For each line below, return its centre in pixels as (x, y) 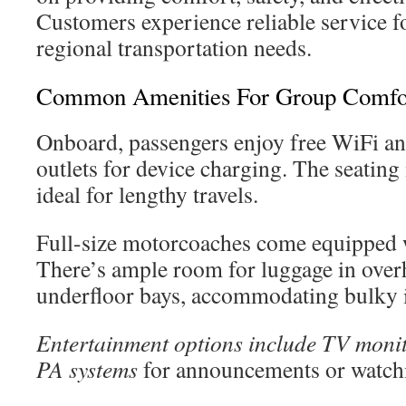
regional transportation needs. (174, 47)
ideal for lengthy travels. (147, 194)
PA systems (87, 369)
